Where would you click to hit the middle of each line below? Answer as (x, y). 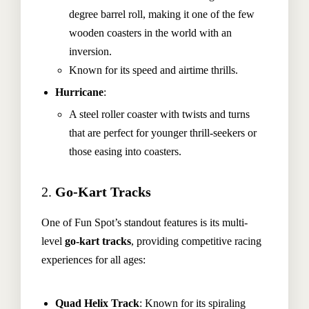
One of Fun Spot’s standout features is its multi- (144, 222)
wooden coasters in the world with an (150, 33)
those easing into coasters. (125, 151)
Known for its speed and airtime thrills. (153, 70)
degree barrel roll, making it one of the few (162, 14)
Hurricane (79, 92)
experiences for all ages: (93, 260)
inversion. (90, 51)
